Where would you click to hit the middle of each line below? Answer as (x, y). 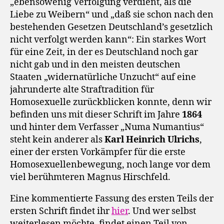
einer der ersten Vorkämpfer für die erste (98, 152)
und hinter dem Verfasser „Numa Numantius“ (107, 127)
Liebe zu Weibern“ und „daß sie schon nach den (112, 15)
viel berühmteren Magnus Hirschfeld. (90, 177)
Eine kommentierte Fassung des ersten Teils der (112, 199)
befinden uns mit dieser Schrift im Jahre (96, 115)
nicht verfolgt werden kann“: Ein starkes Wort (108, 40)
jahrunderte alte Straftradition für (82, 90)
